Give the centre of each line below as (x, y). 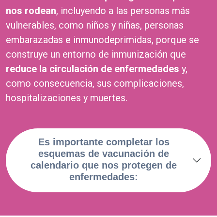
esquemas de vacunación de (104, 153)
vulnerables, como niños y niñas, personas (95, 25)
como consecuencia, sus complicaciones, (95, 83)
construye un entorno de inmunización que (96, 54)
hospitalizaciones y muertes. (67, 98)
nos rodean (31, 10)
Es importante (72, 142)
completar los (138, 142)
